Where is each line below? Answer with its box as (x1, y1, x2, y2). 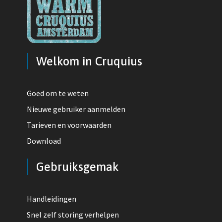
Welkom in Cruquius (36, 55, 142, 68)
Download (27, 136, 61, 146)
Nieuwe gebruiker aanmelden (27, 104, 125, 114)
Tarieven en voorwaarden (27, 120, 111, 130)
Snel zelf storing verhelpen (27, 210, 119, 220)
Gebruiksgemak (36, 160, 119, 174)
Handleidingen (27, 194, 76, 204)
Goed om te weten (27, 88, 89, 99)
